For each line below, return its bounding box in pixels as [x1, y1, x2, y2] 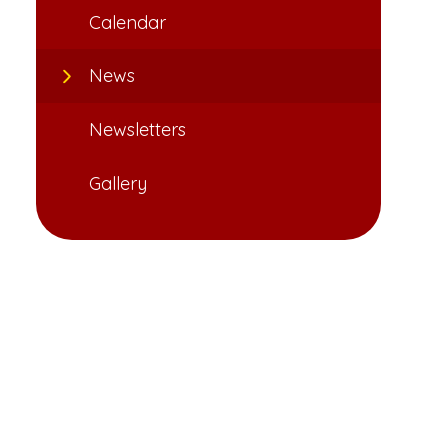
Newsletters [88, 118, 186, 142]
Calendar [88, 10, 166, 34]
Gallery [88, 171, 147, 195]
